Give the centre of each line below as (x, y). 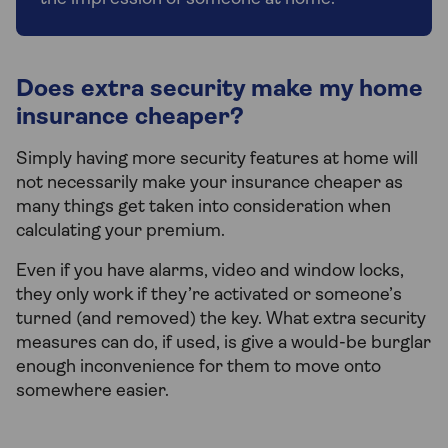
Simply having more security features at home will (217, 160)
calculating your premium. (120, 232)
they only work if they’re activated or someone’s (209, 296)
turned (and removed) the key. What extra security (221, 320)
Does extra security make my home (219, 90)
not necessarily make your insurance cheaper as (209, 184)
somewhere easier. (92, 392)
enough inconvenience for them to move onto (198, 368)
